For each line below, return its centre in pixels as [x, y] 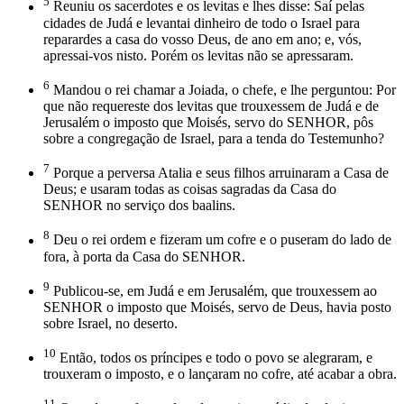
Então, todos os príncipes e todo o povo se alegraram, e [214, 358]
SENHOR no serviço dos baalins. [139, 206]
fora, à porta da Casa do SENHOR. [144, 256]
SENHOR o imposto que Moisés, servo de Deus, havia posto [217, 307]
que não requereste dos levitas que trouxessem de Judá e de [211, 106]
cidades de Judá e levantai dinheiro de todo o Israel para [202, 23]
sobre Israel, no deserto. [110, 323]
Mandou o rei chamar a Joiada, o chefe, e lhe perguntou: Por [223, 89]
